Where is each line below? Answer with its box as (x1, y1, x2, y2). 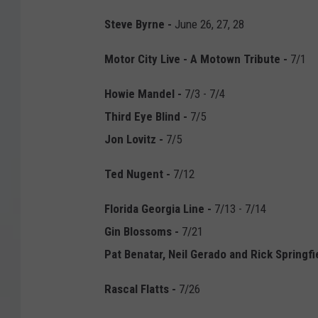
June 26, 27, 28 (172, 17, 244, 32)
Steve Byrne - (104, 17, 172, 32)
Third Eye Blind (104, 109, 180, 124)
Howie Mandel (104, 87, 175, 102)
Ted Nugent (104, 167, 163, 182)
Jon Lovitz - (104, 132, 163, 147)
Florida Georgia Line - (104, 202, 212, 216)
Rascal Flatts (104, 282, 169, 297)
